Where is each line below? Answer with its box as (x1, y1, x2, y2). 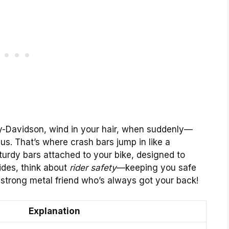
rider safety (70, 163, 117, 173)
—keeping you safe (117, 163, 196, 173)
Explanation (28, 205, 80, 216)
